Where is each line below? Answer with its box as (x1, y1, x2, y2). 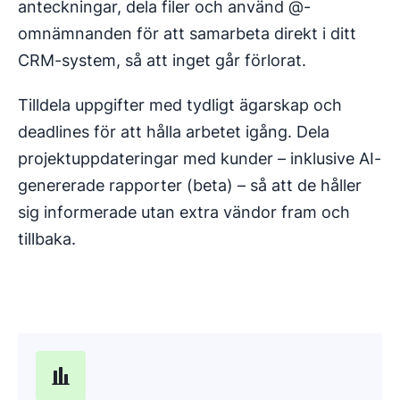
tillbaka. (18, 229, 76, 248)
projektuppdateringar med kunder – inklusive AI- (18, 148, 381, 168)
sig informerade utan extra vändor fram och (18, 202, 350, 221)
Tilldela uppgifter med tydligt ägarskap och (18, 95, 342, 114)
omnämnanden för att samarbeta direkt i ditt (18, 23, 356, 43)
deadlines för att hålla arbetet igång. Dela (18, 121, 329, 141)
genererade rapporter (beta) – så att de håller (18, 175, 362, 195)
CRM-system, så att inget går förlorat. (18, 50, 306, 70)
